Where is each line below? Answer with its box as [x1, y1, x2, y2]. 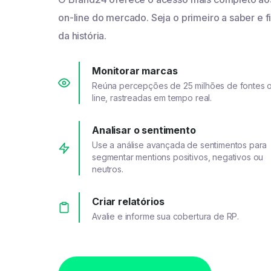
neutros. [92, 164, 123, 175]
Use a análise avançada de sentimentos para [92, 140, 267, 151]
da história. [58, 30, 107, 42]
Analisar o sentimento [92, 124, 196, 137]
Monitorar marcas [92, 65, 178, 77]
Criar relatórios [92, 195, 165, 208]
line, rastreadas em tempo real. [92, 93, 212, 103]
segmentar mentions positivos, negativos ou [92, 152, 264, 163]
